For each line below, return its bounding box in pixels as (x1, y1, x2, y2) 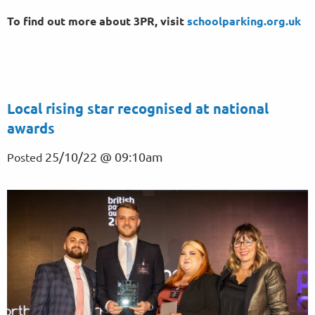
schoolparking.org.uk (187, 13, 301, 28)
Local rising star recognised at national (7, 98, 269, 117)
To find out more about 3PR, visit (7, 13, 187, 28)
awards (7, 118, 55, 137)
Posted (7, 149, 45, 164)
